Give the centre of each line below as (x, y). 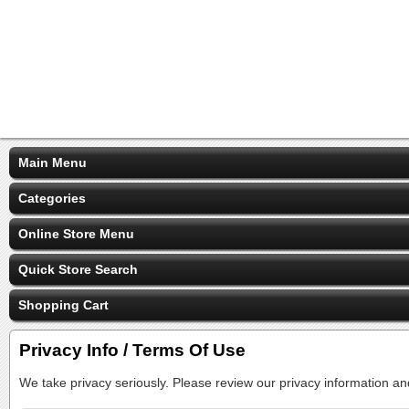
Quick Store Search (78, 269)
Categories (52, 198)
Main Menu (52, 163)
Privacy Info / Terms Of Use (132, 350)
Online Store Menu (76, 234)
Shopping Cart (63, 305)
